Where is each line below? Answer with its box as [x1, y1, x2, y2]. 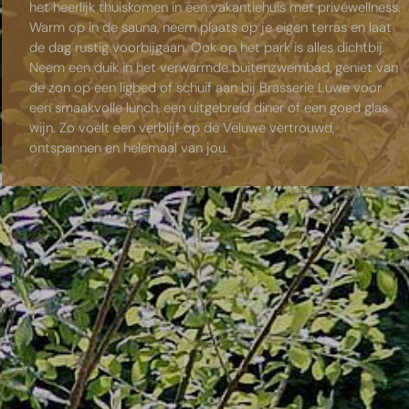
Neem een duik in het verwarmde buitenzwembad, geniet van [29, 58, 399, 78]
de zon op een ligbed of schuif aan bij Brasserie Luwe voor [29, 79, 383, 98]
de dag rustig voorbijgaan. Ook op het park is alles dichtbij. [29, 38, 386, 58]
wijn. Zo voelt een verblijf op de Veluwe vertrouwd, [29, 119, 335, 138]
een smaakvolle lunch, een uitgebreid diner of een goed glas [29, 99, 389, 118]
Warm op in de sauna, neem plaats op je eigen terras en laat [29, 18, 393, 37]
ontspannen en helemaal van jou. [29, 139, 236, 158]
